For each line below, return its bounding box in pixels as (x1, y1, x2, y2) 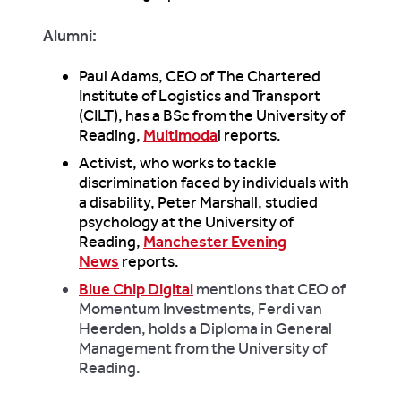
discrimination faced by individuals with (79, 172, 349, 192)
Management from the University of (79, 337, 327, 358)
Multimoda (143, 124, 218, 145)
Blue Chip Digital (79, 278, 193, 299)
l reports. (218, 124, 286, 145)
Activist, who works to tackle (79, 152, 277, 173)
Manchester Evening (143, 231, 286, 252)
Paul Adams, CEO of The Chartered (79, 65, 320, 86)
